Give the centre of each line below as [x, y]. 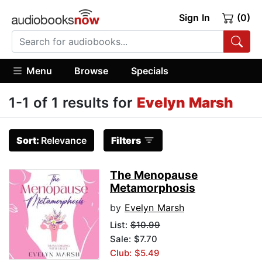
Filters [126, 141]
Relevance [64, 141]
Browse [92, 70]
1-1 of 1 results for [73, 103]
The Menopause [154, 175]
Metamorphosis [153, 188]
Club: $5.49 [135, 253]
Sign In [194, 18]
